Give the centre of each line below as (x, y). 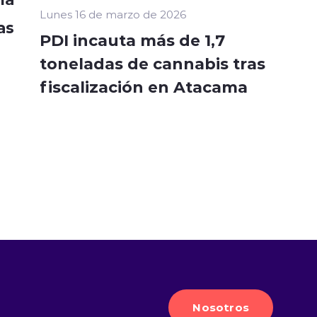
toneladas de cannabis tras (152, 63)
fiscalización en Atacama (144, 87)
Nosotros (221, 307)
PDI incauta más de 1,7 (132, 40)
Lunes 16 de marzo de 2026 (113, 15)
